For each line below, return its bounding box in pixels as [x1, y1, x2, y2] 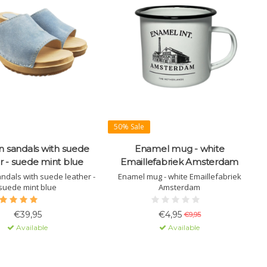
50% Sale [114, 121, 144, 132]
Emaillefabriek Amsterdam [120, 156, 238, 167]
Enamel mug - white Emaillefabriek [117, 170, 241, 182]
